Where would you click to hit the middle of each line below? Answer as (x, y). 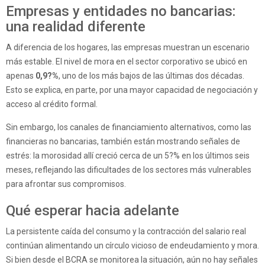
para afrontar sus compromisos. (66, 184)
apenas (21, 76)
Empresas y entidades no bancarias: (121, 12)
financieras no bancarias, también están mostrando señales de (123, 142)
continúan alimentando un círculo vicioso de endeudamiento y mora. (132, 246)
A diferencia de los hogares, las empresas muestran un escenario (128, 48)
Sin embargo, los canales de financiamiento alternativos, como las (129, 127)
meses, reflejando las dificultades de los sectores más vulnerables (129, 170)
